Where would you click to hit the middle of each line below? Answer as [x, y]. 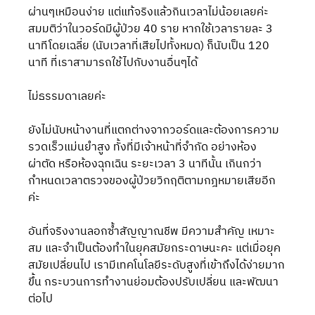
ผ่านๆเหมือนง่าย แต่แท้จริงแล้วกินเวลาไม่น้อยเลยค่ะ [150, 12]
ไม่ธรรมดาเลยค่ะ [67, 97]
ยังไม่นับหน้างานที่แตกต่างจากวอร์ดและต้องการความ [154, 130]
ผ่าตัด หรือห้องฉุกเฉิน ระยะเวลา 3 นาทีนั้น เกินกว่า [145, 164]
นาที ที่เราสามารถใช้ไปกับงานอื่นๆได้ [113, 63]
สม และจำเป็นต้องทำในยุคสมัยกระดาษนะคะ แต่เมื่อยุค [155, 249]
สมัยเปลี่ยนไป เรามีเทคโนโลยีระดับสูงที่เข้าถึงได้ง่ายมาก [157, 265]
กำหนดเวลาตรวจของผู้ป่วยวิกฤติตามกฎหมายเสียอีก [152, 181]
